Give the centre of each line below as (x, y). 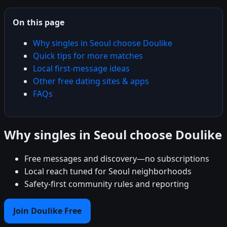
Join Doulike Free (47, 211)
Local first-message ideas (81, 68)
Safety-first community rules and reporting (107, 184)
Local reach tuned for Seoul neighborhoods (108, 171)
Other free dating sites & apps (91, 81)
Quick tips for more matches (88, 55)
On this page (39, 22)
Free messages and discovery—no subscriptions (117, 158)
